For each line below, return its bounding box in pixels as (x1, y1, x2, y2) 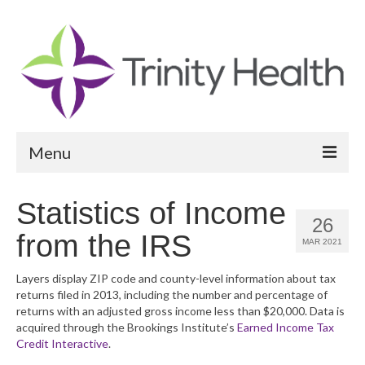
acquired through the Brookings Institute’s (16, 319, 237, 334)
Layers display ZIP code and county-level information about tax (16, 270, 336, 285)
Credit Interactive (16, 336, 108, 350)
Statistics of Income (16, 196, 286, 231)
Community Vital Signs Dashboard (67, 288, 258, 305)
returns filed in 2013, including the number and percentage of (16, 287, 328, 301)
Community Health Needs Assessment (67, 222, 281, 238)
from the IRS (16, 228, 191, 263)
